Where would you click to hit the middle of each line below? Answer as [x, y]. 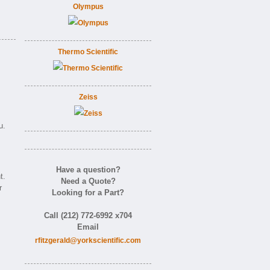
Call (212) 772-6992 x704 [88, 215]
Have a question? [88, 170]
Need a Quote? [88, 181]
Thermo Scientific [88, 52]
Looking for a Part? [88, 193]
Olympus [88, 7]
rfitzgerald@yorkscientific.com [88, 240]
